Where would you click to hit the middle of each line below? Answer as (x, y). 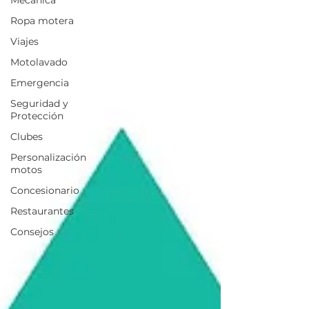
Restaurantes (42, 211)
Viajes (24, 41)
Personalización (48, 157)
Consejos (32, 232)
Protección (37, 116)
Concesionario (45, 190)
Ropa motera (42, 21)
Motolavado (39, 62)
